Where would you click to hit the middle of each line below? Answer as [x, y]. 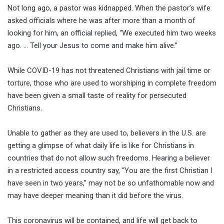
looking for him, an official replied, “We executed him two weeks [112, 33]
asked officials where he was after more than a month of [101, 20]
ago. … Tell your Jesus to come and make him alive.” [92, 45]
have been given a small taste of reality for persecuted [97, 95]
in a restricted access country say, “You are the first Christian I [110, 170]
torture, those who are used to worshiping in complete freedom [112, 83]
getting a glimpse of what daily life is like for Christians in [101, 145]
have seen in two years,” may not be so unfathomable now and [111, 183]
